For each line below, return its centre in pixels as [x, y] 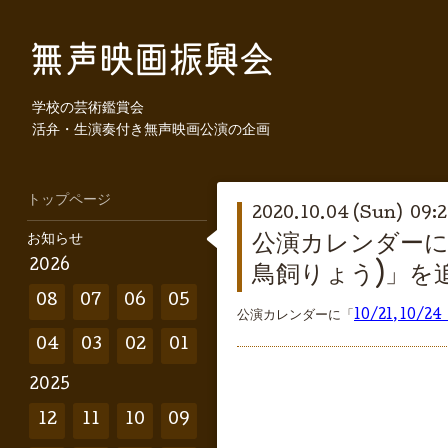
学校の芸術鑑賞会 [88, 109]
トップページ [69, 201]
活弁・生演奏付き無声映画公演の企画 [151, 131]
